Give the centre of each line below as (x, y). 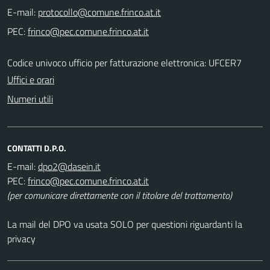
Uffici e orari (31, 79)
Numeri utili (30, 99)
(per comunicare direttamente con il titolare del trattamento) (120, 195)
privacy (21, 238)
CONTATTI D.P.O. (37, 148)
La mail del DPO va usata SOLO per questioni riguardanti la (125, 224)
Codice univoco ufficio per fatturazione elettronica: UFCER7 (124, 62)
